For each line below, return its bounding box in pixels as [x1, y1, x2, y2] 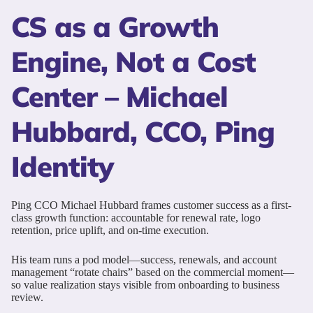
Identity [11, 148, 113, 184]
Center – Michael [11, 78, 228, 114]
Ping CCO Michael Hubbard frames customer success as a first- [11, 198, 291, 211]
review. [11, 291, 43, 303]
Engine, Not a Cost [11, 43, 256, 79]
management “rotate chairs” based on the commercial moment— [11, 265, 294, 278]
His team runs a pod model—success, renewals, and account [11, 253, 277, 265]
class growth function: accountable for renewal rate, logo [11, 211, 261, 224]
